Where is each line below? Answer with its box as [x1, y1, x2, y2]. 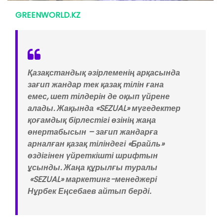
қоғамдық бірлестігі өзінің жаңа [28, 114, 156, 126]
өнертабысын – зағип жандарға [28, 126, 158, 138]
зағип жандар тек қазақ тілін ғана [28, 78, 164, 90]
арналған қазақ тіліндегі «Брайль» [28, 138, 164, 149]
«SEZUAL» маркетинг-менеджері [28, 173, 157, 185]
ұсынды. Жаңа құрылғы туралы [28, 161, 157, 173]
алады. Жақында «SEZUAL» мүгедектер [28, 102, 181, 114]
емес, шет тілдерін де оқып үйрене [28, 90, 170, 102]
